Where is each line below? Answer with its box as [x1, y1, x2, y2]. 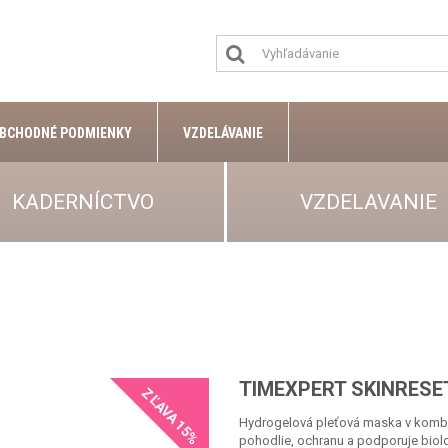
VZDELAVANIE [299, 190, 437, 214]
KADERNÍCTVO [12, 190, 154, 214]
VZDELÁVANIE [183, 125, 263, 141]
